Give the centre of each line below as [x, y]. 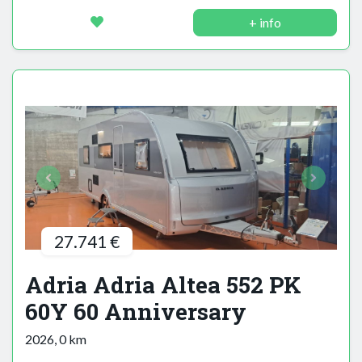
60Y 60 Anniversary [136, 312]
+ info [265, 23]
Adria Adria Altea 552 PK [163, 285]
